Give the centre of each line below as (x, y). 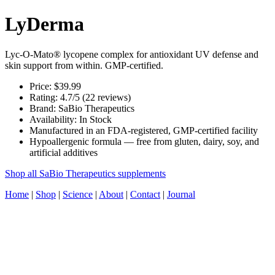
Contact (145, 194)
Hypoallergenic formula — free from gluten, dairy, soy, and (144, 141)
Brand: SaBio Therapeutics (82, 108)
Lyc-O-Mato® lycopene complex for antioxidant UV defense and (132, 54)
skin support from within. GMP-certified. (84, 65)
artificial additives (64, 152)
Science (78, 194)
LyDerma (45, 24)
